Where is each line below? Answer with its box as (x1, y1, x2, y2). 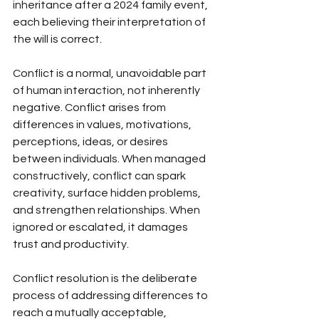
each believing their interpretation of (13, 16, 208, 28)
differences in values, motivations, (13, 118, 194, 130)
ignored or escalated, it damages (13, 221, 190, 233)
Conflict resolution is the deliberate (13, 272, 199, 284)
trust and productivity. (13, 238, 129, 250)
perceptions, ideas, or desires (13, 135, 170, 147)
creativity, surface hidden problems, (13, 187, 203, 199)
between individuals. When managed (13, 152, 208, 164)
